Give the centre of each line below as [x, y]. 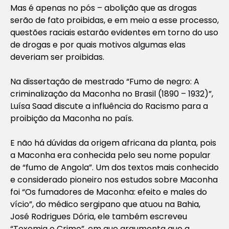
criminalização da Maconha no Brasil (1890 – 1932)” [111, 94]
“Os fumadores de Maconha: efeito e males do [114, 192]
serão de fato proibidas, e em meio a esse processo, [114, 20]
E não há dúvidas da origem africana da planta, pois [113, 143]
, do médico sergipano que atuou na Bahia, [116, 204]
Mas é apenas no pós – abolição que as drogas [104, 8]
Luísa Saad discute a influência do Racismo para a [109, 106]
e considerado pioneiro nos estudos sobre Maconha [114, 179]
